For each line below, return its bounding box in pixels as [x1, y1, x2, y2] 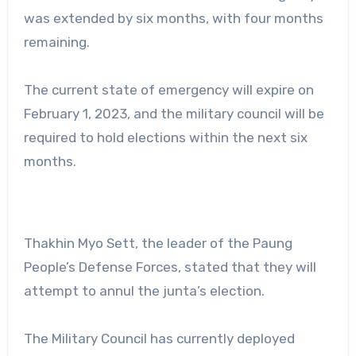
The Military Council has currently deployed [23, 330, 295, 346]
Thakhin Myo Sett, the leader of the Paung [23, 234, 292, 251]
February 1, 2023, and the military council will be [23, 105, 324, 122]
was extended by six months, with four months [23, 10, 323, 26]
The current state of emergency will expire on [23, 81, 314, 98]
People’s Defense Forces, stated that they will [23, 258, 316, 275]
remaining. [23, 33, 93, 50]
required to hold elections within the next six [23, 129, 308, 145]
